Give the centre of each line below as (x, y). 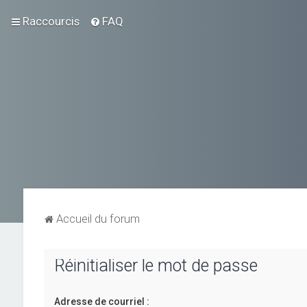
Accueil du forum (98, 219)
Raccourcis (51, 21)
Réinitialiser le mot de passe (156, 266)
